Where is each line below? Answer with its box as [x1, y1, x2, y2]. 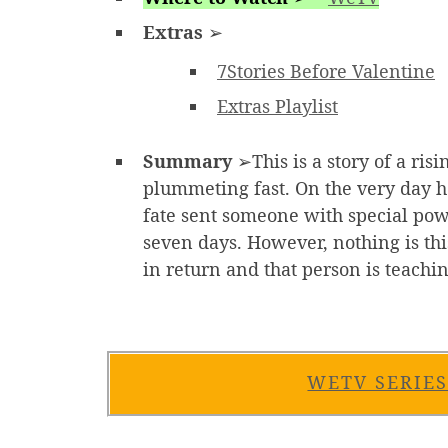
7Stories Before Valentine [217, 59, 435, 84]
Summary [143, 149, 232, 174]
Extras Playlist [217, 94, 338, 119]
